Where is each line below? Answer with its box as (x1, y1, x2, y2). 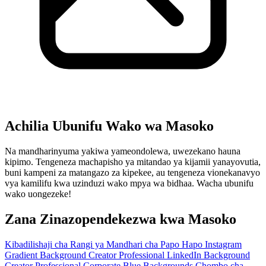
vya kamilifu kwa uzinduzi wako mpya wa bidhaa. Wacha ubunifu (5, 178, 254, 189)
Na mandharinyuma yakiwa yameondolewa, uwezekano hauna (5, 146, 240, 157)
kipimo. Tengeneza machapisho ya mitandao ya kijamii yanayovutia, (5, 157, 261, 167)
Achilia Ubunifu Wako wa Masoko (5, 118, 214, 134)
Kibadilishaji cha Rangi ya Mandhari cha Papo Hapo (5, 239, 205, 249)
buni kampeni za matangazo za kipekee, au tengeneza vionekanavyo (5, 167, 260, 178)
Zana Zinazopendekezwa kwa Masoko (5, 211, 236, 227)
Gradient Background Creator (5, 249, 119, 260)
